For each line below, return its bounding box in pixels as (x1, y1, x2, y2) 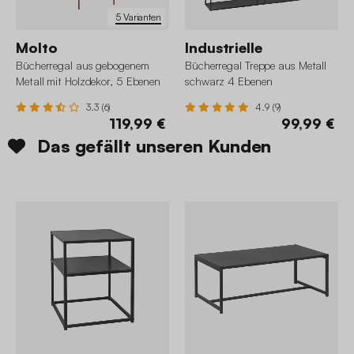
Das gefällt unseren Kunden (36, 135, 272, 157)
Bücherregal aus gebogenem (16, 58, 149, 73)
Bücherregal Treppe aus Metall (185, 58, 327, 73)
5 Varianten (115, 10, 161, 23)
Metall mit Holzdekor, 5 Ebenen (16, 74, 160, 88)
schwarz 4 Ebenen (185, 74, 273, 88)
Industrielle (185, 39, 262, 57)
